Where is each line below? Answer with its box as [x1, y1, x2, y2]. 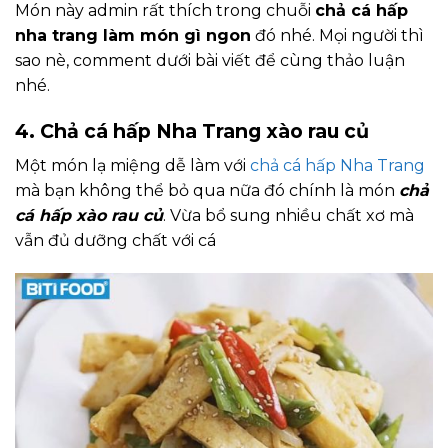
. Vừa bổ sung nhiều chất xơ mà [163, 205, 414, 225]
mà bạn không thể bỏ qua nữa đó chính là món [15, 180, 399, 200]
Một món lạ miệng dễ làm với [15, 155, 250, 175]
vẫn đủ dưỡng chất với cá [15, 230, 216, 250]
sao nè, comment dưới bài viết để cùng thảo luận [15, 51, 405, 71]
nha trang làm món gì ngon [15, 26, 251, 46]
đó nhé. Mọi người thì [251, 26, 424, 46]
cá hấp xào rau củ [15, 205, 163, 225]
